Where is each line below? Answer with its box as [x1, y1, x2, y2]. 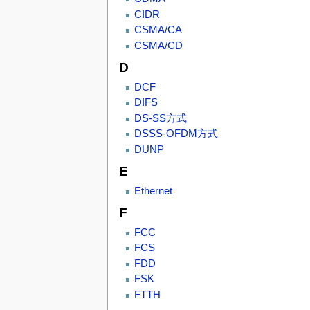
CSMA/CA [134, 24, 182, 36]
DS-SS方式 [134, 112, 187, 124]
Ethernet [134, 185, 172, 197]
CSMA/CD [134, 39, 183, 51]
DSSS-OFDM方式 [134, 128, 218, 140]
